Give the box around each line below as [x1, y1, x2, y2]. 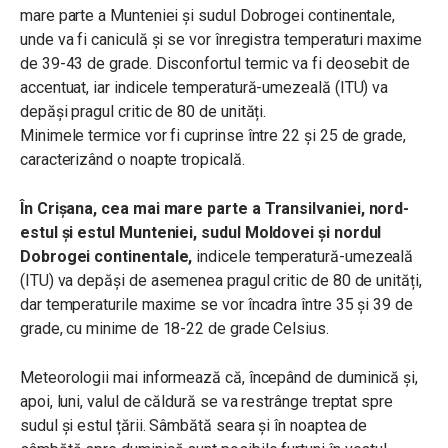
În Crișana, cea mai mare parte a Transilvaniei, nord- [20, 198, 410, 218]
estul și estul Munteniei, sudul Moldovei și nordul [20, 222, 382, 242]
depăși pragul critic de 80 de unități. [20, 101, 267, 121]
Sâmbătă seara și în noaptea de [149, 415, 368, 435]
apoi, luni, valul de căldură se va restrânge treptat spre [20, 391, 393, 411]
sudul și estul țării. [20, 415, 150, 435]
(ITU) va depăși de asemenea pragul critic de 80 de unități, [20, 270, 422, 290]
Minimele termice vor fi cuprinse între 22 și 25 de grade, [20, 125, 406, 145]
